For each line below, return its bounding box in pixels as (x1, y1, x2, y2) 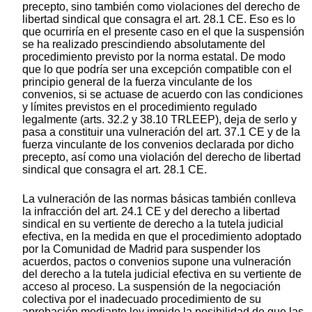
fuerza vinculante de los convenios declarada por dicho (22, 138, 294, 150)
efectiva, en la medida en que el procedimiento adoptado (22, 230, 302, 242)
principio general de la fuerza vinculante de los (22, 75, 252, 88)
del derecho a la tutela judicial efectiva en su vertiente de (22, 267, 302, 280)
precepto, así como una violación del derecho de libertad (22, 150, 301, 163)
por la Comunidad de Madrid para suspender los (22, 242, 260, 255)
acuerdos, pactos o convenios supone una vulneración (22, 255, 291, 267)
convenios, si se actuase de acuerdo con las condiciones (22, 88, 303, 100)
